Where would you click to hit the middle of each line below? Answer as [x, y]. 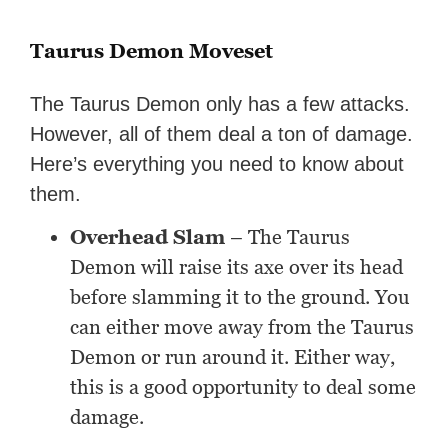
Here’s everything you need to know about [217, 164]
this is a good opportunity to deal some [243, 387]
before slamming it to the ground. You [240, 297]
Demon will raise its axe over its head [237, 267]
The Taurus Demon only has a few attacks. [220, 104]
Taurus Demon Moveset [152, 51]
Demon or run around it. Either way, [233, 357]
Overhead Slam [148, 237]
